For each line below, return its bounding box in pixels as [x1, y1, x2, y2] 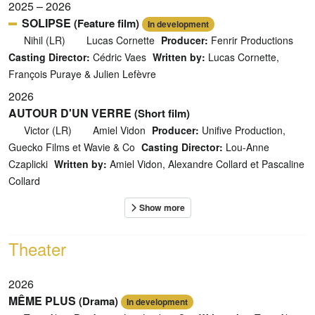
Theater [8, 236, 66, 262]
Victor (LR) [20, 123, 75, 138]
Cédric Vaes [90, 50, 146, 65]
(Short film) [134, 105, 190, 122]
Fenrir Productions [208, 33, 293, 48]
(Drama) [79, 293, 118, 309]
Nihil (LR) [20, 33, 68, 48]
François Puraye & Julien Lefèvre [8, 67, 156, 82]
